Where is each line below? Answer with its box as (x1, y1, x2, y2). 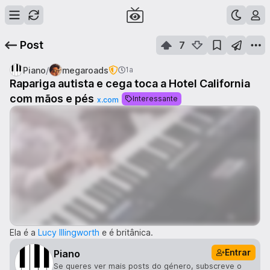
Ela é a (10, 227, 38, 237)
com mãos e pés (10, 92, 94, 105)
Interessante (133, 94, 178, 103)
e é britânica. (99, 227, 153, 237)
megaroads (62, 64, 108, 75)
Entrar (225, 247, 251, 257)
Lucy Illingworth (38, 227, 99, 237)
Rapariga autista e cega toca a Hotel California (10, 77, 250, 90)
